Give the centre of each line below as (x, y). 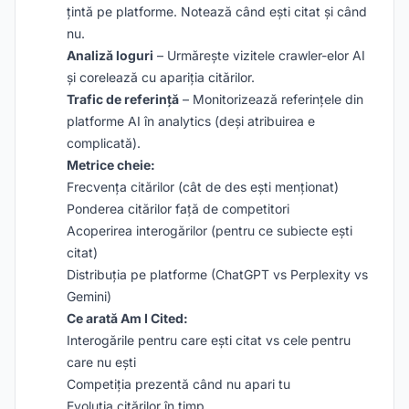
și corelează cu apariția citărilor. (161, 77)
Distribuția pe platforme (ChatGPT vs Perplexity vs (217, 274)
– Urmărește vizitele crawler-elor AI (259, 55)
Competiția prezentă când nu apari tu (178, 384)
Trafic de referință (123, 99)
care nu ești (101, 362)
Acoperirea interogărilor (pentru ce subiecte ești (210, 231)
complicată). (104, 143)
